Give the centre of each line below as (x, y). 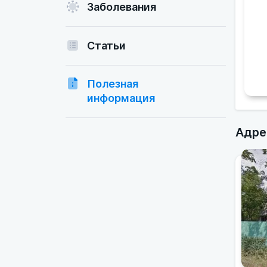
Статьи (106, 46)
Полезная (113, 83)
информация (121, 98)
